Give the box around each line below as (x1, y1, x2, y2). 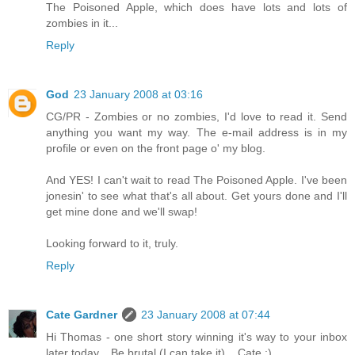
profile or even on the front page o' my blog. (46, 142, 265, 155)
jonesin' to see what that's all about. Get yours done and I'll (46, 189, 347, 203)
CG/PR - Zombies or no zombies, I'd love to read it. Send (46, 110, 347, 124)
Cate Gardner (46, 308, 117, 322)
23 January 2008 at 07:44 (141, 308, 270, 322)
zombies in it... (46, 17, 118, 30)
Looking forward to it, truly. (46, 237, 178, 250)
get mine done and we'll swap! (46, 205, 197, 219)
